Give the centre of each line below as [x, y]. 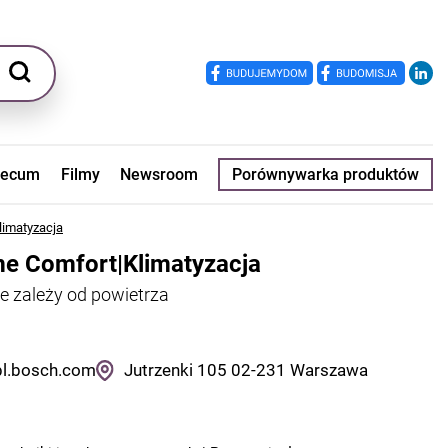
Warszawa [329, 370]
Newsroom [158, 175]
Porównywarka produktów [325, 175]
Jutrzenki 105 [176, 370]
